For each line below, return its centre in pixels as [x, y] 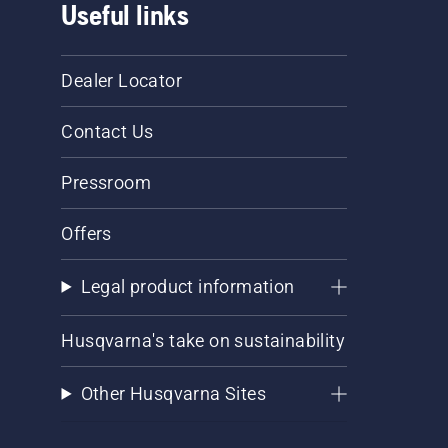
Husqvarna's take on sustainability [203, 340]
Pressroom [106, 182]
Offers [86, 233]
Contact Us [107, 131]
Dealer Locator [122, 80]
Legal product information [187, 286]
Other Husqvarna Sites [173, 393]
